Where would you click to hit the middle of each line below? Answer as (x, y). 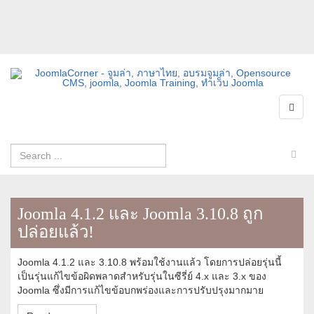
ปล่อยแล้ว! (56, 232)
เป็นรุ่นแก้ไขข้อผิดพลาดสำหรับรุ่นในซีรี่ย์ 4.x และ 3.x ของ (142, 276)
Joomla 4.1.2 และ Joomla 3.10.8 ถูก (141, 214)
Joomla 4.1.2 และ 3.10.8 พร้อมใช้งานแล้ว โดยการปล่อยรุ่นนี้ (150, 262)
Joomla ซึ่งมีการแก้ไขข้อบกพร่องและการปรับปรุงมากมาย (141, 290)
